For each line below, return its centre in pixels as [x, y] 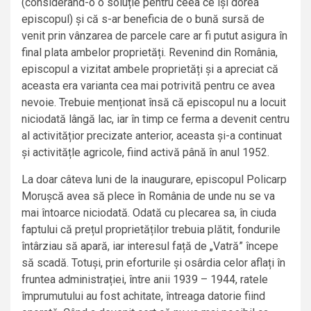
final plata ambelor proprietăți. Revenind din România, [150, 53]
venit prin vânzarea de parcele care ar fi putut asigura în [154, 36]
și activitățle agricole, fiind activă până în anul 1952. [145, 153]
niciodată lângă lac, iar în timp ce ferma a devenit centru [155, 119]
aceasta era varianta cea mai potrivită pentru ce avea [148, 86]
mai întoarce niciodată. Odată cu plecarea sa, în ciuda [149, 213]
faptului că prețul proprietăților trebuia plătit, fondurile [151, 230]
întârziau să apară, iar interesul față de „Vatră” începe [150, 246]
